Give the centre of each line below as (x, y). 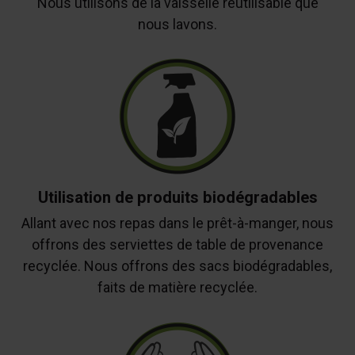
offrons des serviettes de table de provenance (177, 245)
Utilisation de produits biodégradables (177, 198)
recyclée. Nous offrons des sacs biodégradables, (177, 266)
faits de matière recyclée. (177, 288)
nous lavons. (177, 24)
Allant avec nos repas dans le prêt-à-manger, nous (177, 223)
